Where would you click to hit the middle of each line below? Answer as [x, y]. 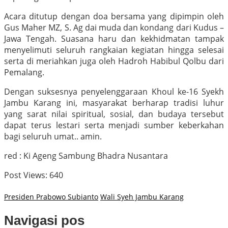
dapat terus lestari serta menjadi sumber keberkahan [114, 125]
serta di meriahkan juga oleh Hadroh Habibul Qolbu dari [114, 61]
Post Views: [26, 175]
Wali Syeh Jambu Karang [142, 197]
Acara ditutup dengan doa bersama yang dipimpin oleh [114, 17]
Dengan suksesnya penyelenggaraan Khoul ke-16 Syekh [114, 92]
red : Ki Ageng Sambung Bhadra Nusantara [86, 156]
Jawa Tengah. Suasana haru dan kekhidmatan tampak [114, 39]
